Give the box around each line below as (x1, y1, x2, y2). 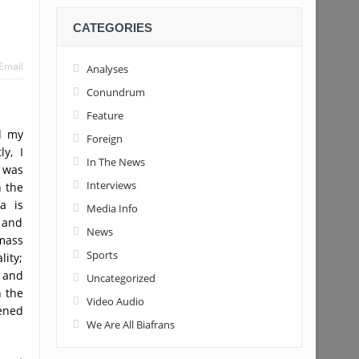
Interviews (86, 178, 136, 192)
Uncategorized (86, 271, 155, 285)
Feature (86, 108, 123, 123)
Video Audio (86, 294, 144, 309)
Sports (86, 248, 118, 262)
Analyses (86, 62, 128, 76)
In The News (86, 155, 145, 169)
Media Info (86, 201, 138, 216)
